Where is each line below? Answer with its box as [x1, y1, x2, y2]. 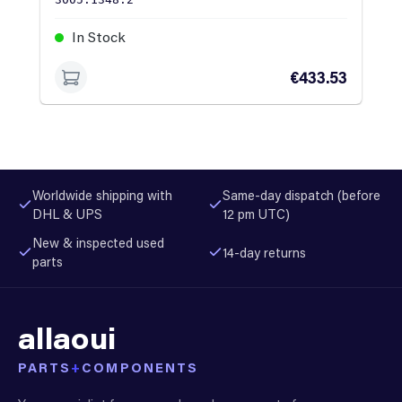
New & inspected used [32, 234, 164, 252]
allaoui [18, 318, 117, 356]
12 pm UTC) [223, 205, 290, 223]
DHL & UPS [32, 205, 102, 223]
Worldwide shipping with [32, 186, 172, 204]
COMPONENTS [82, 358, 198, 377]
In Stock [68, 27, 126, 47]
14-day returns [223, 243, 306, 261]
